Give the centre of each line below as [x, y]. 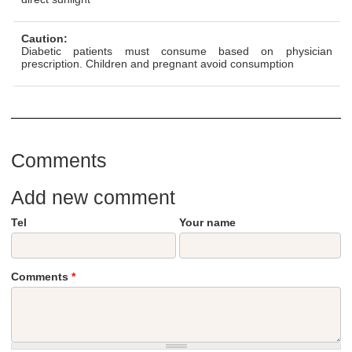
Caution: [46, 38]
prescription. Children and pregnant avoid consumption [158, 63]
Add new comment [93, 197]
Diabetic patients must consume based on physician [177, 51]
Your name [208, 222]
